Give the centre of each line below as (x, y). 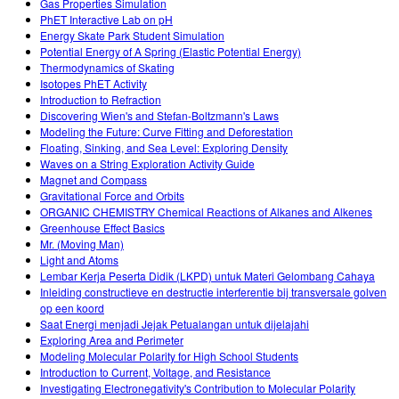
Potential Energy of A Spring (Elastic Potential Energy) (171, 51)
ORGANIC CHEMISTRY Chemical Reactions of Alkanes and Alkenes (206, 211)
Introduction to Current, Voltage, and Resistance (155, 371)
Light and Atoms (79, 259)
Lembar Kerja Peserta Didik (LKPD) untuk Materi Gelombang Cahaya (208, 275)
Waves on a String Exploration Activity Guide (147, 163)
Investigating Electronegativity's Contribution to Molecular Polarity (198, 387)
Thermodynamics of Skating (107, 67)
